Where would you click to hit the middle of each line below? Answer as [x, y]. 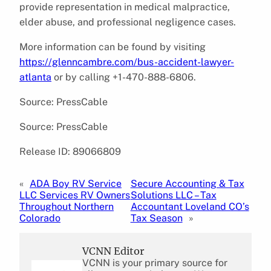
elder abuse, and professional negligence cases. [128, 22]
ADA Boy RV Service [76, 183]
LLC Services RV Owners [75, 195]
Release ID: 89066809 [70, 151]
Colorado [40, 218]
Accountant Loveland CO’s [190, 206]
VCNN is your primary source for [155, 263]
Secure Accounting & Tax [187, 183]
